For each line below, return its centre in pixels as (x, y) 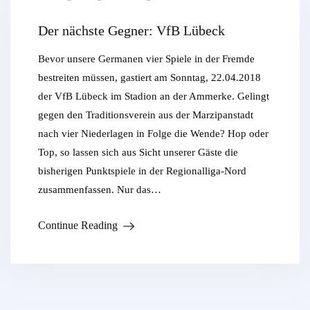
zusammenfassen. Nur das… (100, 189)
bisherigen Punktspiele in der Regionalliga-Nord (142, 171)
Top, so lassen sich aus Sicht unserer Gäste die (138, 152)
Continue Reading (78, 225)
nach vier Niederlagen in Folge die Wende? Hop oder (153, 133)
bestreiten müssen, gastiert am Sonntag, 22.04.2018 (149, 77)
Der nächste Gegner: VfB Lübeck (131, 30)
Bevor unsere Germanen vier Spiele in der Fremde (146, 58)
